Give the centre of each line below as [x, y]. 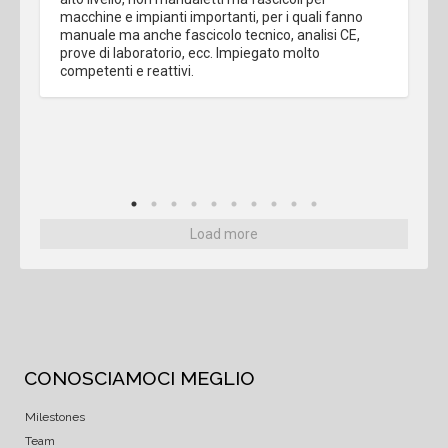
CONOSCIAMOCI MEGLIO [139, 378]
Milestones [55, 417]
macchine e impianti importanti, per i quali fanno [211, 17]
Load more [224, 234]
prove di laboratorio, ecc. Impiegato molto [190, 53]
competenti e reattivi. [127, 71]
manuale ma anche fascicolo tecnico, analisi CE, [210, 35]
